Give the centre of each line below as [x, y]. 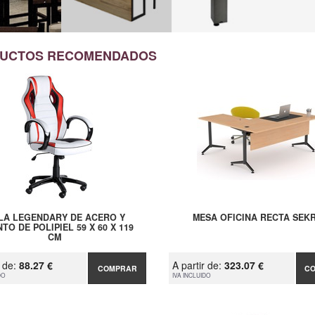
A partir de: [198, 265]
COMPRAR [117, 269]
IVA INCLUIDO [191, 275]
